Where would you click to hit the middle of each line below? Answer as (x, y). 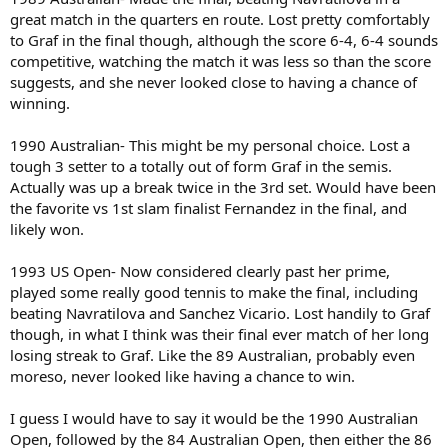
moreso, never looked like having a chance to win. (182, 375)
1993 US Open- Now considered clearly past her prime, (200, 270)
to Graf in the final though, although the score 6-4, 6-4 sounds (224, 39)
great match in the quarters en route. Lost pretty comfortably (220, 18)
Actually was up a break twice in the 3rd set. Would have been (223, 186)
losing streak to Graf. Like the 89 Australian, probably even (212, 354)
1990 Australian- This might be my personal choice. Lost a (210, 144)
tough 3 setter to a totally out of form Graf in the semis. (201, 165)
